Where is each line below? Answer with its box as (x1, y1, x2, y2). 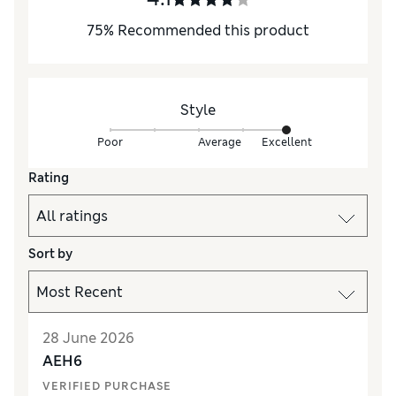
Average (198, 134, 241, 149)
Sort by (28, 246, 72, 263)
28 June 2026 (42, 329, 134, 348)
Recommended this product (118, 21, 309, 41)
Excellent (261, 134, 312, 149)
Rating (28, 170, 69, 187)
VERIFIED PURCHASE (42, 379, 171, 394)
